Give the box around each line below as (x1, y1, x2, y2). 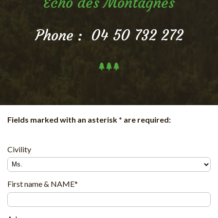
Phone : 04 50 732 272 (35, 26, 183, 44)
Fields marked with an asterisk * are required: (7, 115, 171, 124)
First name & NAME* (7, 179, 78, 188)
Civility (7, 144, 31, 154)
